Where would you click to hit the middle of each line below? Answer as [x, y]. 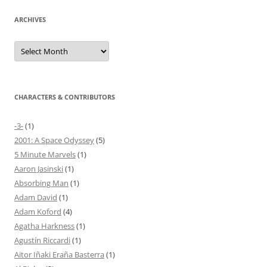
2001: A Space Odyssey [54, 140]
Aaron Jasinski [39, 169]
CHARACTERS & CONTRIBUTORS [65, 97]
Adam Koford [38, 212]
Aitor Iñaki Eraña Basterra [59, 255]
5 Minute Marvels [45, 155]
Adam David [36, 198]
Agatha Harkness [44, 226]
